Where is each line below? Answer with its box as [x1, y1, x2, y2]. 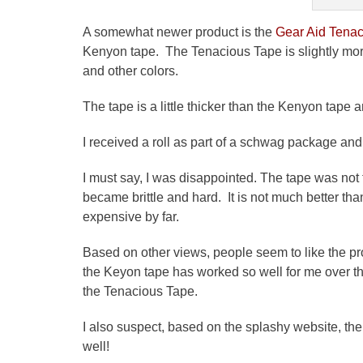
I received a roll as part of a [83, 135, 240, 149]
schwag [240, 135, 284, 149]
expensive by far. [83, 209, 179, 224]
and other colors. [83, 63, 178, 78]
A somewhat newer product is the [83, 24, 272, 39]
